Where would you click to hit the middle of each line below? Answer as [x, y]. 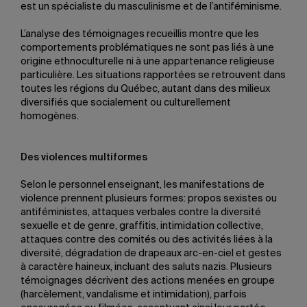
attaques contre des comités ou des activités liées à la [147, 240]
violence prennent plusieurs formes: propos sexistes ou [149, 199]
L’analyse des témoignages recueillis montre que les [140, 34]
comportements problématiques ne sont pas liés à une [147, 48]
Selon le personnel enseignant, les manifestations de [143, 185]
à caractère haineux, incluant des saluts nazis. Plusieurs [146, 267]
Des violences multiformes [84, 158]
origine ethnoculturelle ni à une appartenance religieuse [148, 62]
